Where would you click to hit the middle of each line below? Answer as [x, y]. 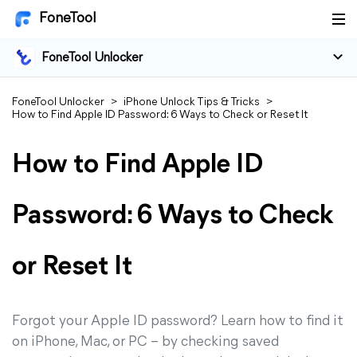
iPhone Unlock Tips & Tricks [192, 102]
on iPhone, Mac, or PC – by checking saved [145, 342]
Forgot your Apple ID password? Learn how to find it [178, 322]
